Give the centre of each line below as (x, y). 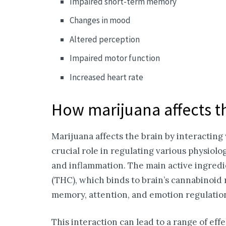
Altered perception (105, 39)
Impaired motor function (115, 58)
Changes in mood (100, 20)
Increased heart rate (107, 77)
